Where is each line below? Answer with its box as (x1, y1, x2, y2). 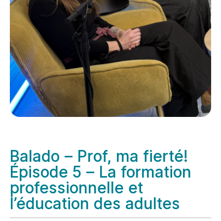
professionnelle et (10, 178, 143, 197)
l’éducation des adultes (10, 193, 180, 213)
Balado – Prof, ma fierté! (10, 146, 188, 165)
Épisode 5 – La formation (10, 162, 191, 181)
